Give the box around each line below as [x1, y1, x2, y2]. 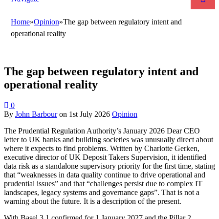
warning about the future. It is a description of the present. [4, 197, 181, 205]
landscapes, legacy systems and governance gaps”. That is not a [4, 188, 199, 197]
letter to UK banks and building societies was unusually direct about [4, 135, 213, 144]
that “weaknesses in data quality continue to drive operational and [4, 170, 205, 179]
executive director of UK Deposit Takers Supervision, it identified [4, 153, 206, 161]
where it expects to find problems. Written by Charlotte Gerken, [4, 144, 199, 153]
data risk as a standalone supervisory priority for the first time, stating [4, 161, 215, 170]
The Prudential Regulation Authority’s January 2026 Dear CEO [4, 126, 200, 135]
